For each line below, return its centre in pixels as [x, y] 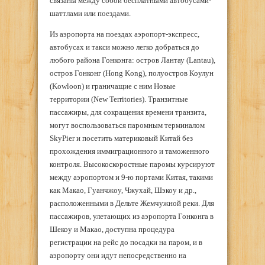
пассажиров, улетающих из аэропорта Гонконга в [132, 216]
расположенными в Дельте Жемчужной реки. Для [132, 203]
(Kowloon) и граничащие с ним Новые [113, 86]
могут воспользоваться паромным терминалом [127, 125]
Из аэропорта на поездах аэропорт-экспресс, [125, 34]
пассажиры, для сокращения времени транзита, [128, 112]
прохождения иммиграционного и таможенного [130, 151]
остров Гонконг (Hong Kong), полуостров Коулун [132, 73]
